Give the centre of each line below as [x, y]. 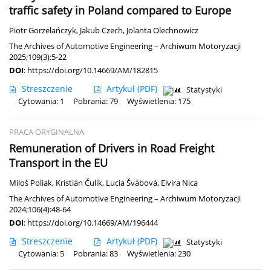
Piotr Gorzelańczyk [43, 30]
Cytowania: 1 [41, 101]
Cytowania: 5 [41, 253]
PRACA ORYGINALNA [47, 132]
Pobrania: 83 [96, 253]
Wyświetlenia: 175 [159, 101]
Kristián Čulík [79, 183]
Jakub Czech [101, 30]
